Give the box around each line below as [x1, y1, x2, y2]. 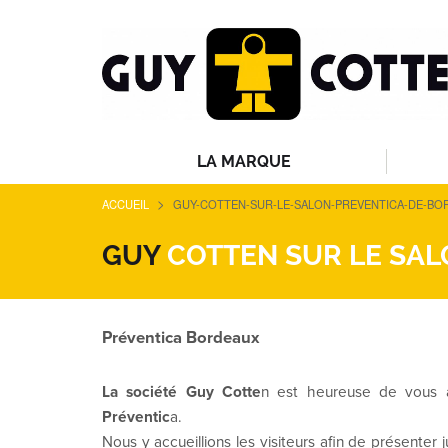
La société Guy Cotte [102, 383, 262, 402]
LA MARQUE [197, 152, 291, 172]
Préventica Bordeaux [102, 328, 259, 349]
